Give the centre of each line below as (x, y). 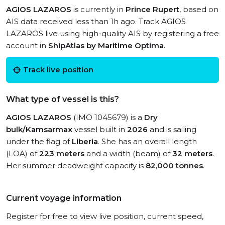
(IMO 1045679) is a (108, 117)
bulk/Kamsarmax (39, 129)
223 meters (62, 153)
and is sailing (172, 129)
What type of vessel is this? (63, 99)
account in (27, 45)
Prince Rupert (152, 9)
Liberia (85, 141)
